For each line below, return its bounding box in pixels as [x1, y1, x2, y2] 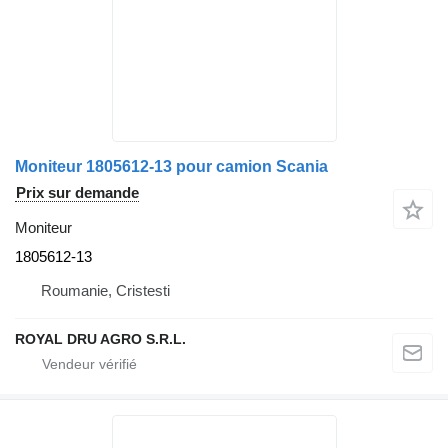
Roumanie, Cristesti [41, 282, 170, 300]
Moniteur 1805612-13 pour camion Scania [15, 158, 328, 176]
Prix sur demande [16, 184, 139, 202]
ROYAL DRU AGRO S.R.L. [15, 331, 186, 348]
